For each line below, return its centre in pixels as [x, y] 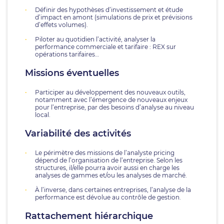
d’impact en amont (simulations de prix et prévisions [114, 17]
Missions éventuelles [72, 73]
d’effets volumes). [61, 25]
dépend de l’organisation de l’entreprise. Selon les [109, 160]
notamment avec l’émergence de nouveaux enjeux [111, 100]
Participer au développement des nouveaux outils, [110, 92]
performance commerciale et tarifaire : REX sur [105, 47]
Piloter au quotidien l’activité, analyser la [95, 39]
